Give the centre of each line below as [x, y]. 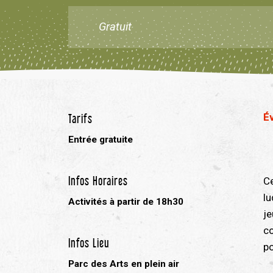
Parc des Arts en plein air [124, 264]
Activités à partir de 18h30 [126, 202]
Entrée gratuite [101, 140]
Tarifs [80, 117]
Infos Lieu [89, 242]
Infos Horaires [98, 179]
